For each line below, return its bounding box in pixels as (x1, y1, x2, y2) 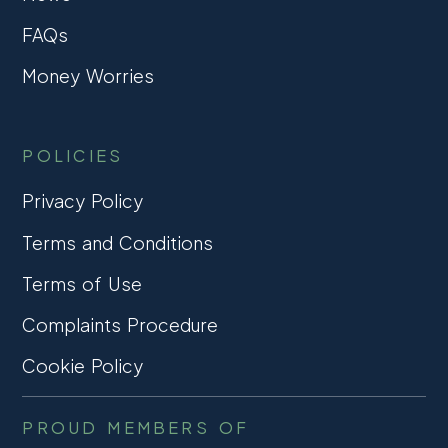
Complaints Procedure (22, 312, 219, 336)
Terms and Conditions (22, 230, 213, 254)
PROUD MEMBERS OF (22, 417, 250, 439)
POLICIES (22, 145, 124, 167)
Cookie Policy (22, 354, 144, 378)
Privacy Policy (22, 189, 144, 213)
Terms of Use (22, 271, 142, 295)
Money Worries (22, 64, 155, 88)
